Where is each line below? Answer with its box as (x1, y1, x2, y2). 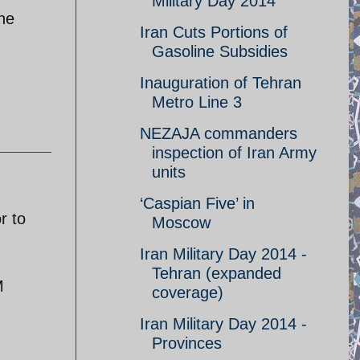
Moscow (152, 214, 211, 231)
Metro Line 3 (152, 93, 242, 111)
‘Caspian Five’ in (140, 194, 255, 212)
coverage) (152, 284, 223, 301)
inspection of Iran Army (152, 144, 317, 162)
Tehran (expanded (152, 264, 281, 282)
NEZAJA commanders (140, 125, 297, 142)
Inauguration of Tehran (140, 74, 301, 92)
